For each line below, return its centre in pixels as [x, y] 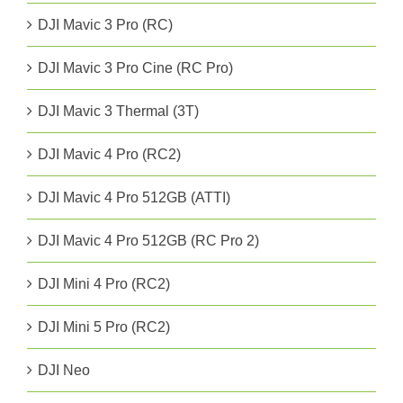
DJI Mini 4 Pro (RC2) [104, 284]
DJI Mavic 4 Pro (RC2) [109, 155]
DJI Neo [64, 371]
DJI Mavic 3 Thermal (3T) [118, 112]
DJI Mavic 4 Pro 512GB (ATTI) [134, 198]
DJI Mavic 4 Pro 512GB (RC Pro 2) [148, 241]
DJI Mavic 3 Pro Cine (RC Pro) [135, 68]
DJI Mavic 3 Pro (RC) [105, 25]
